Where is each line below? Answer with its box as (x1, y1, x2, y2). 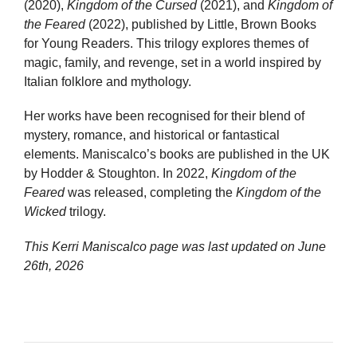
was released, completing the (65, 186, 236, 200)
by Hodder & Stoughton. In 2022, (24, 167, 211, 181)
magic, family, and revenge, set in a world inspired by (24, 56, 321, 70)
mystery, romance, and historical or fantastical (24, 128, 280, 143)
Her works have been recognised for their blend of (24, 109, 304, 124)
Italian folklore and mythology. (24, 75, 191, 89)
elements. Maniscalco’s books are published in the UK (24, 147, 330, 162)
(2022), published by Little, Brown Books (85, 18, 316, 32)
